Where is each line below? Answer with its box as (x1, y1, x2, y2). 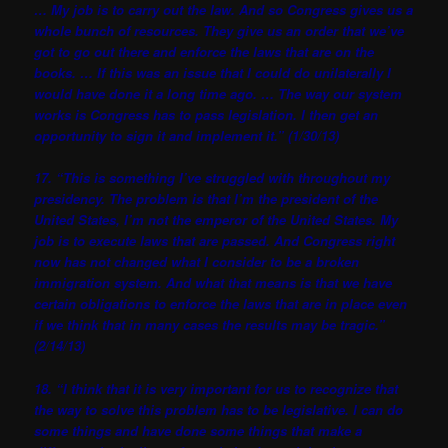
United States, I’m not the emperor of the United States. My (34, 210, 399, 230)
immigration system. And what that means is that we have (34, 273, 393, 293)
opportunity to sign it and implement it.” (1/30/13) (34, 126, 340, 146)
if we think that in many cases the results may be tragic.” (34, 315, 386, 335)
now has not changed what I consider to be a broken (34, 252, 360, 272)
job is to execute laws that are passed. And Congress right (34, 231, 396, 251)
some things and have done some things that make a (34, 420, 363, 440)
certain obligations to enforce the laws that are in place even (34, 294, 408, 314)
